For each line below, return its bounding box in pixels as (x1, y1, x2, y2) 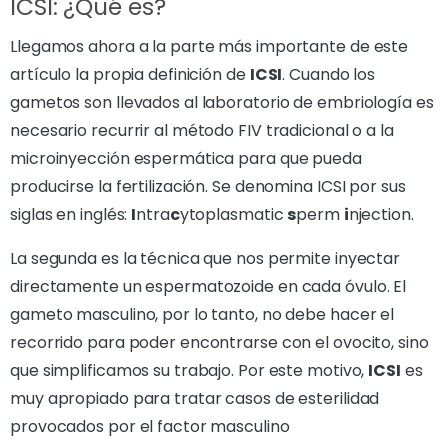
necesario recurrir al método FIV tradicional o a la (10, 118, 394, 142)
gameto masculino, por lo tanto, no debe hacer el (10, 302, 395, 326)
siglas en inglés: (10, 202, 132, 226)
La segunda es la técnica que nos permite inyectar (10, 246, 401, 270)
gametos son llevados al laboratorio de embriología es (10, 90, 434, 114)
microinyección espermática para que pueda (10, 146, 362, 170)
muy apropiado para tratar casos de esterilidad (10, 386, 380, 410)
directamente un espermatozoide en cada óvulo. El (10, 274, 407, 298)
